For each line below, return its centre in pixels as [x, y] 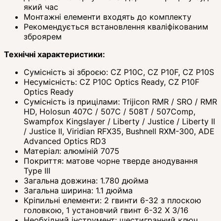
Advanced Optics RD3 [65, 141]
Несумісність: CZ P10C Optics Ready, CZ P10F [111, 82]
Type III [37, 170]
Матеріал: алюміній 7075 [72, 151]
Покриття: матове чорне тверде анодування [111, 161]
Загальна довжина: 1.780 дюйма [86, 180]
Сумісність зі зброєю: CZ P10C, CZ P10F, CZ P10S [119, 72]
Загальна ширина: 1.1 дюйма [78, 190]
